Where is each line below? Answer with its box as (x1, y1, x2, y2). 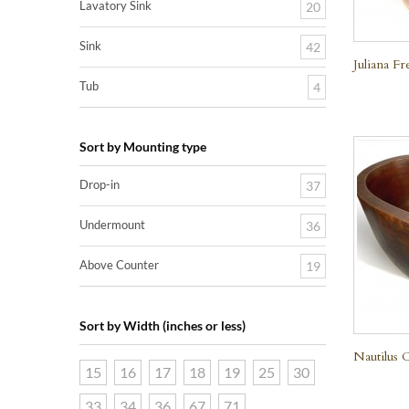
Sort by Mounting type (79, 139, 206, 154)
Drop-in (79, 177, 120, 192)
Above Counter (79, 257, 159, 272)
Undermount (79, 217, 145, 232)
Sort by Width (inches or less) (79, 318, 246, 333)
